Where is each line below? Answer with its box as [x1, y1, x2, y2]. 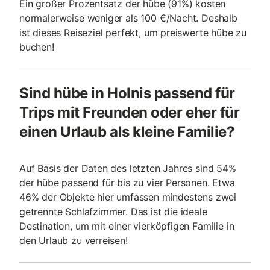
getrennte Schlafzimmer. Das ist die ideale [19, 206, 207, 218]
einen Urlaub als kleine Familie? [19, 123, 235, 140]
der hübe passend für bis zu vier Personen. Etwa [19, 177, 235, 189]
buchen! [19, 41, 54, 53]
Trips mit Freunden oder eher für [19, 104, 240, 121]
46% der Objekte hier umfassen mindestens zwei [19, 191, 237, 203]
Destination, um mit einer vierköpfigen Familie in [19, 220, 234, 232]
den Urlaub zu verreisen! [19, 234, 128, 246]
